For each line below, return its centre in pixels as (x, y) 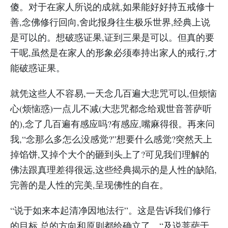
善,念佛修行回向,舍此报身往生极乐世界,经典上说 (110, 22)
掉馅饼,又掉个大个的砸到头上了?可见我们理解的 (110, 154)
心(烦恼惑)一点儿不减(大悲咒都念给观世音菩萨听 (111, 108)
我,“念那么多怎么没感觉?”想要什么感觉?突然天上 (111, 139)
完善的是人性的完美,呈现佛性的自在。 (89, 185)
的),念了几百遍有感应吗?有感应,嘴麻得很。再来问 (112, 124)
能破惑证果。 (38, 68)
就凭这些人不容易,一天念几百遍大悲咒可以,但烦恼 (113, 93)
